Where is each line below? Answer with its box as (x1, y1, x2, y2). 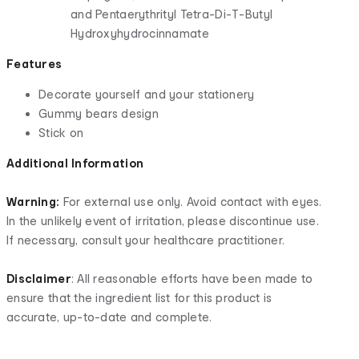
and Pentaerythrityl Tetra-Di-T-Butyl (71, 6, 273, 21)
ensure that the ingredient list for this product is (6, 290, 272, 305)
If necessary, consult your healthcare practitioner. (6, 232, 285, 247)
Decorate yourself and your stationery (38, 87, 255, 101)
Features (6, 56, 63, 71)
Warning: (6, 194, 63, 208)
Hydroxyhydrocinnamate (71, 26, 209, 40)
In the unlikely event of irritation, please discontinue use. (6, 213, 319, 228)
